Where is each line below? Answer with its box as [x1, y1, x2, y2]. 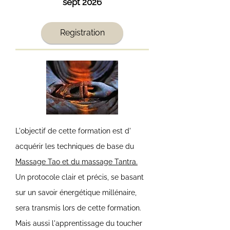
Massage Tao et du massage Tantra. [15, 157, 138, 166]
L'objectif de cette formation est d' [15, 126, 131, 135]
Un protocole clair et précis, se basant [15, 172, 144, 181]
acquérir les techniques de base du [15, 142, 134, 150]
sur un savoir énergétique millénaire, [15, 188, 137, 197]
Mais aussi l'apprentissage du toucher [15, 219, 142, 227]
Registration [60, 28, 105, 38]
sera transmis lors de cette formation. [15, 203, 141, 212]
